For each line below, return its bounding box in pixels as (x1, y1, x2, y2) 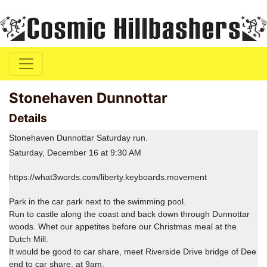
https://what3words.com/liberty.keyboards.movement (9, 172, 207, 182)
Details (9, 110, 47, 125)
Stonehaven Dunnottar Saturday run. (9, 132, 148, 142)
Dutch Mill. (9, 234, 48, 244)
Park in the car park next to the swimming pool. (9, 196, 186, 206)
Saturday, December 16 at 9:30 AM (9, 147, 141, 157)
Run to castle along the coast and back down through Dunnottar (9, 209, 250, 219)
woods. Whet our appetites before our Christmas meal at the (9, 221, 237, 231)
